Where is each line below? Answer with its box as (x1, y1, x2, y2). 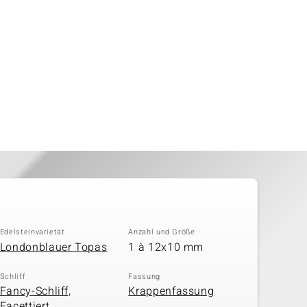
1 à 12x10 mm (128, 238, 204, 256)
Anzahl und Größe (128, 226, 195, 238)
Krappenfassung (128, 283, 214, 299)
